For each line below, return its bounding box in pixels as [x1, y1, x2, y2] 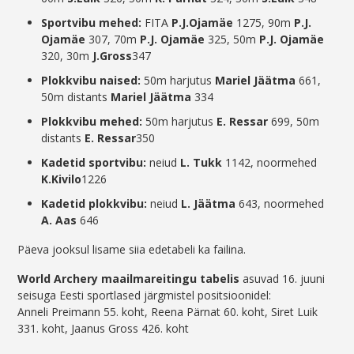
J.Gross [92, 48, 133, 64]
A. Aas [41, 213, 77, 228]
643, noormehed [235, 196, 325, 212]
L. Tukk [180, 155, 223, 171]
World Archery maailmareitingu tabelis [17, 271, 240, 287]
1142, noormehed [222, 155, 318, 171]
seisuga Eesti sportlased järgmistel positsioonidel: [17, 288, 272, 303]
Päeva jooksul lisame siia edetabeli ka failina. [17, 242, 247, 258]
